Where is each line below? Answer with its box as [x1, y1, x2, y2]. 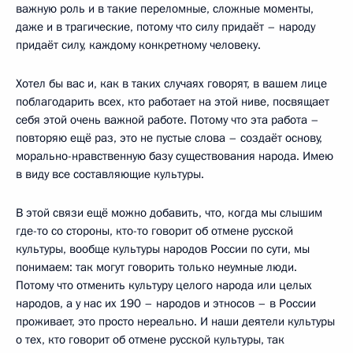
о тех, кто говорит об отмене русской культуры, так [16, 331, 284, 347]
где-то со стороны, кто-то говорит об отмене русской [16, 222, 293, 239]
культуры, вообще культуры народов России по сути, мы [16, 240, 310, 257]
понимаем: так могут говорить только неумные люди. [16, 258, 297, 275]
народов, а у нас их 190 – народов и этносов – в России [16, 295, 316, 311]
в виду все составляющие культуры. [16, 165, 204, 182]
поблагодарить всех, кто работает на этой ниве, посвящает [16, 93, 329, 110]
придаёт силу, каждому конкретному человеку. [16, 36, 261, 53]
